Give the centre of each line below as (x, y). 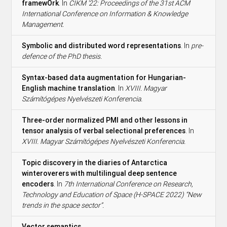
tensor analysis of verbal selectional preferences (104, 130)
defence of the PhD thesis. (62, 56)
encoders (38, 184)
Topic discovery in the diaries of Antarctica (95, 162)
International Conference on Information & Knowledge (105, 13)
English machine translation (69, 88)
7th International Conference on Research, (129, 184)
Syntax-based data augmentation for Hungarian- (104, 77)
